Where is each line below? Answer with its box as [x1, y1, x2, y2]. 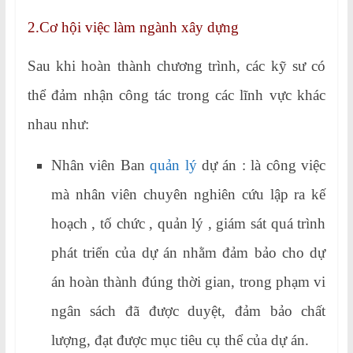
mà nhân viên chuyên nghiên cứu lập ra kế [50, 185, 326, 203]
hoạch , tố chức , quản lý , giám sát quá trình [50, 214, 326, 232]
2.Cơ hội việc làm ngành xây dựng [27, 18, 239, 35]
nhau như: [27, 115, 89, 132]
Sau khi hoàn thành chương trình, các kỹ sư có [27, 57, 326, 74]
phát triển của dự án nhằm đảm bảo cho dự [50, 243, 326, 261]
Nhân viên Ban [50, 156, 150, 173]
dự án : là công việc [196, 156, 326, 173]
